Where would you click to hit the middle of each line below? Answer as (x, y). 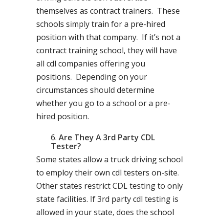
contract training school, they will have (107, 50)
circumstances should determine (95, 90)
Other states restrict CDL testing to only (109, 186)
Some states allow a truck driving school (109, 159)
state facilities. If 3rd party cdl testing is (107, 199)
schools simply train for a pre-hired (101, 24)
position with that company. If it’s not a (108, 37)
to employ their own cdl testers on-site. (108, 173)
